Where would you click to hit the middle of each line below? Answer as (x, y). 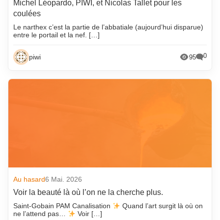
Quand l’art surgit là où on (162, 206)
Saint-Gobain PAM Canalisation (63, 206)
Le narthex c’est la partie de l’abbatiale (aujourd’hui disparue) (109, 27)
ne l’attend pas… (41, 214)
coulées (27, 14)
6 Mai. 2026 (64, 179)
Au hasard (29, 179)
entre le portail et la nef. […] (57, 35)
